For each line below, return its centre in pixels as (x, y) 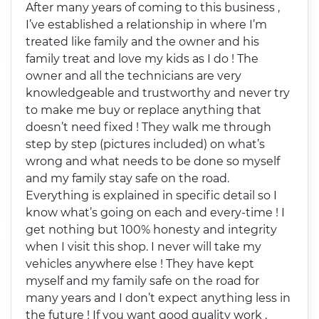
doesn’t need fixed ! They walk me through (149, 127)
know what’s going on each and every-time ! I (156, 212)
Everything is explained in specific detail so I (59, 195)
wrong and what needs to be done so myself (153, 161)
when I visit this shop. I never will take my (144, 246)
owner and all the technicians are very (134, 75)
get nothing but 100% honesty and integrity (152, 229)
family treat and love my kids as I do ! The (129, 58)
